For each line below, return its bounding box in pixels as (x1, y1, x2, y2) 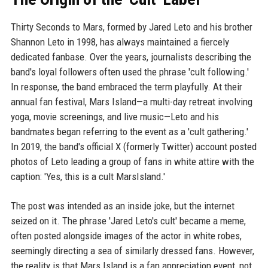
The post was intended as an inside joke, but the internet (10, 200, 234, 212)
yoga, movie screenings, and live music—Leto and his (10, 111, 219, 123)
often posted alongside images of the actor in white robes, (10, 230, 242, 242)
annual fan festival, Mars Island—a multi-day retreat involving (10, 96, 252, 108)
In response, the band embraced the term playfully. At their (10, 81, 242, 93)
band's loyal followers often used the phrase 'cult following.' (10, 66, 249, 78)
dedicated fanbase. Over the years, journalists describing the (10, 51, 251, 63)
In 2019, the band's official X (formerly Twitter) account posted (10, 141, 257, 153)
